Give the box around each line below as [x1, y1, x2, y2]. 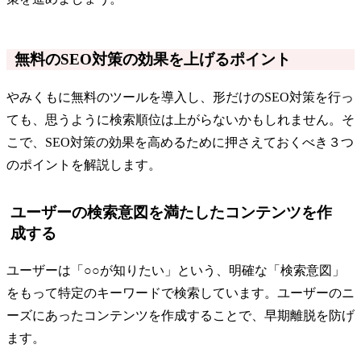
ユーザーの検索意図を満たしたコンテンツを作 [10, 204, 332, 221]
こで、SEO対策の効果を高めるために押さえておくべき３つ [6, 135, 354, 149]
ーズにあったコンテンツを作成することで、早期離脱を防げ [6, 308, 355, 322]
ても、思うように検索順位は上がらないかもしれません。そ [6, 113, 355, 127]
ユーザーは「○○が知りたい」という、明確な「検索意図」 [6, 263, 345, 277]
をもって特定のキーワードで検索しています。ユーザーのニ [6, 285, 355, 300]
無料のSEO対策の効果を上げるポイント [15, 51, 291, 68]
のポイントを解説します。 [6, 158, 161, 172]
